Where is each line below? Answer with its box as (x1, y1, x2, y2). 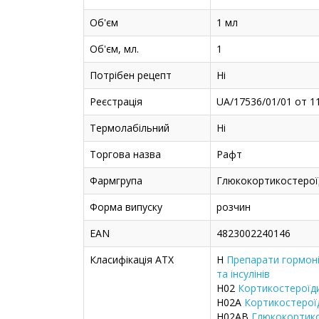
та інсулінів (216, 267, 270, 281)
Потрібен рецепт (90, 68, 172, 83)
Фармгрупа (90, 174, 142, 188)
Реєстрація (90, 95, 142, 109)
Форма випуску (90, 200, 162, 214)
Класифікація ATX (90, 253, 174, 267)
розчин (216, 200, 251, 214)
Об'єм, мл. (90, 42, 139, 56)
